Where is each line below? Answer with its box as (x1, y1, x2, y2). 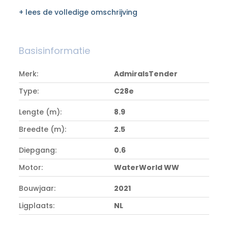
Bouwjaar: (19, 183, 56, 193)
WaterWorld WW (114, 162, 179, 173)
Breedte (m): (19, 124, 67, 134)
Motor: (19, 162, 43, 173)
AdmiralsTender (114, 69, 178, 79)
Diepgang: (19, 145, 57, 155)
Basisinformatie (19, 44, 91, 57)
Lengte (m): (19, 107, 62, 117)
